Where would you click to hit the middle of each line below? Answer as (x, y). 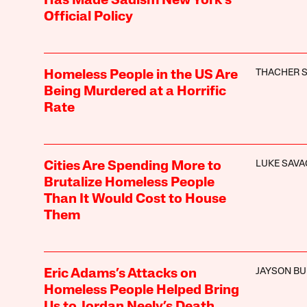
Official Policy (88, 17)
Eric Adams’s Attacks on (120, 274)
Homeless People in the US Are (140, 75)
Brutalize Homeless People (129, 183)
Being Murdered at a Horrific (135, 91)
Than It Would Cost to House (135, 199)
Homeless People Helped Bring (141, 290)
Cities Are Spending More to (132, 166)
